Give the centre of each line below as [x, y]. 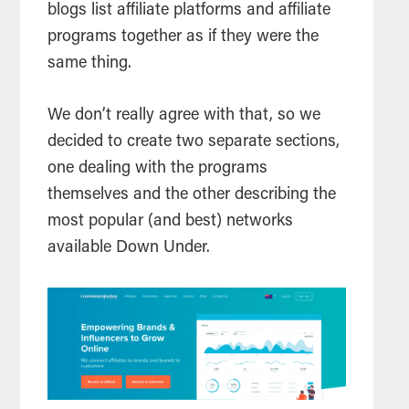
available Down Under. [131, 248]
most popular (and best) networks [171, 221]
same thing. [92, 63]
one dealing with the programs [158, 168]
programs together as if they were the [184, 37]
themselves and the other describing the [192, 195]
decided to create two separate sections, [194, 142]
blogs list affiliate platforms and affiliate [189, 10]
